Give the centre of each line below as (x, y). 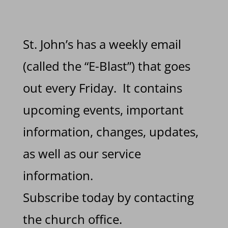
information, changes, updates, (110, 132)
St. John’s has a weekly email (102, 44)
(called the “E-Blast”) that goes (106, 66)
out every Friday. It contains (102, 88)
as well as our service (82, 154)
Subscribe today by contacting (108, 197)
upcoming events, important (103, 110)
